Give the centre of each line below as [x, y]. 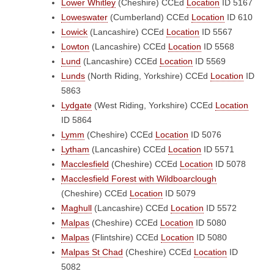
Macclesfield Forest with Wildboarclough [139, 179]
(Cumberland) [137, 17]
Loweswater [84, 17]
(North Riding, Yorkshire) [135, 76]
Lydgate [76, 105]
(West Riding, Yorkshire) [141, 105]
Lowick [74, 32]
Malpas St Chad [92, 252]
